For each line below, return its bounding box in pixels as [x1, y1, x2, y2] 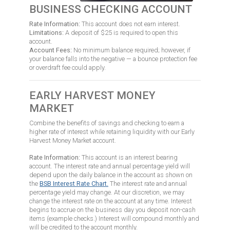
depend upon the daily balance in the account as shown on [29, 170, 193, 179]
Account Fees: [29, 46, 72, 54]
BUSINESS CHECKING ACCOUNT [29, 2, 192, 15]
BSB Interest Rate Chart [40, 179, 107, 187]
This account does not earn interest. [80, 20, 180, 28]
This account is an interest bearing [80, 153, 178, 161]
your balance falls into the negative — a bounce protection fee [29, 54, 197, 63]
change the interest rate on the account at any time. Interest [29, 197, 192, 205]
